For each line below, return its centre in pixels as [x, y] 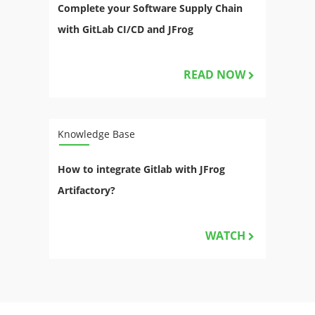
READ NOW [214, 74]
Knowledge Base [96, 134]
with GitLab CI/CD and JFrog [126, 29]
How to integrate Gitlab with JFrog [141, 169]
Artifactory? [86, 190]
